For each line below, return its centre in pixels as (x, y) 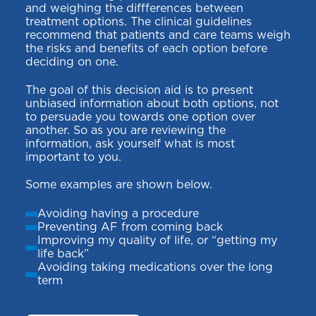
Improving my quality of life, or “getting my (157, 241)
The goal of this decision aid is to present (139, 90)
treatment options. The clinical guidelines (139, 22)
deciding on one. (72, 62)
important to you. (73, 157)
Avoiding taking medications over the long (155, 268)
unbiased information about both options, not (152, 103)
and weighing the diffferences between (134, 8)
